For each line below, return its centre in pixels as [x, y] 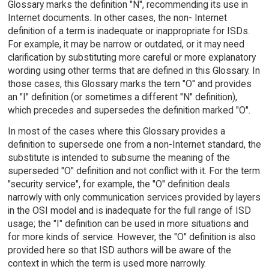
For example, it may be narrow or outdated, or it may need [126, 44]
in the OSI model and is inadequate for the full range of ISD [129, 211]
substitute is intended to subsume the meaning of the [119, 158]
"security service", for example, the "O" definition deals [119, 184]
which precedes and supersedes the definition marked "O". [129, 110]
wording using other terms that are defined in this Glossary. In [134, 71]
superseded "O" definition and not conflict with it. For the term [134, 171]
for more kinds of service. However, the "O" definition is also [131, 237]
